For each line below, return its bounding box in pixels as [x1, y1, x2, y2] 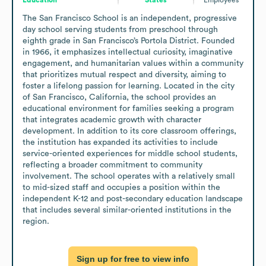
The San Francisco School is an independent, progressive [23, 14, 237, 23]
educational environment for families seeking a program [23, 104, 234, 113]
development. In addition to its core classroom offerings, [23, 126, 236, 135]
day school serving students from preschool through [23, 25, 218, 34]
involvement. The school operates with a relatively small [23, 172, 235, 180]
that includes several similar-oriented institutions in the [23, 205, 232, 214]
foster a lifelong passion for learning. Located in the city [23, 81, 235, 90]
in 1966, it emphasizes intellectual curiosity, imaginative [23, 47, 233, 56]
